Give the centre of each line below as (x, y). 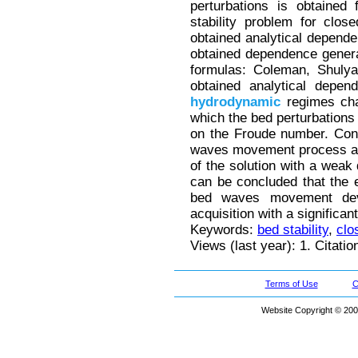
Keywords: (224, 230)
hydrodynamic (235, 102)
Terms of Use (291, 283)
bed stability (293, 230)
